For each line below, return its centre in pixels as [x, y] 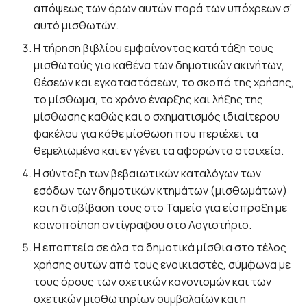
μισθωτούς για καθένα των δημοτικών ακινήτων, [159, 65]
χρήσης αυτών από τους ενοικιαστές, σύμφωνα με [162, 264]
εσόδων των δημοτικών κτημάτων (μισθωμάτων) [161, 190]
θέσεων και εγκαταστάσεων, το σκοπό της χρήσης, [164, 82]
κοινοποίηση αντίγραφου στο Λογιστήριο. [143, 224]
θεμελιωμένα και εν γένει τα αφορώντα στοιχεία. [159, 150]
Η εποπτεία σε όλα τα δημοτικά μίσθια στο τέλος [160, 247]
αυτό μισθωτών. [76, 25]
